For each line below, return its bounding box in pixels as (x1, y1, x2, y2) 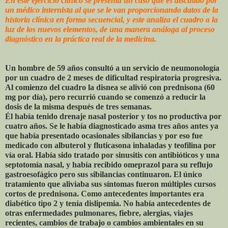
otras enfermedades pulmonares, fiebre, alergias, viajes (5, 208, 193, 217)
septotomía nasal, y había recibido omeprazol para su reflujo (5, 160, 213, 169)
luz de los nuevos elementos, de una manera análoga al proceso (5, 24, 215, 34)
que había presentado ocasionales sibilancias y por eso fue (5, 131, 203, 140)
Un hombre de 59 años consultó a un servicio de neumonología (5, 63, 219, 72)
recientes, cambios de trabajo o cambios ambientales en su (5, 218, 204, 227)
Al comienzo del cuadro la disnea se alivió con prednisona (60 (5, 82, 215, 92)
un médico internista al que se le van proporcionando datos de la (5, 5, 218, 14)
